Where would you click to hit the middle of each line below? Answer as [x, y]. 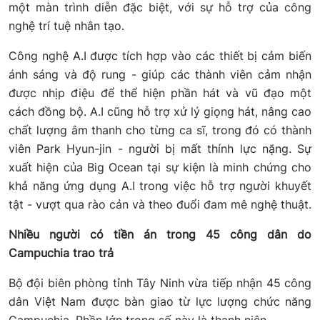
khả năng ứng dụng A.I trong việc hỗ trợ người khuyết [160, 186]
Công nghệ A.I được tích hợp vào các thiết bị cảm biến [160, 56]
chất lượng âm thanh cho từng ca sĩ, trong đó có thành [160, 130]
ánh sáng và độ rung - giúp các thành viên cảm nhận [160, 75]
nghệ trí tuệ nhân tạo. [68, 26]
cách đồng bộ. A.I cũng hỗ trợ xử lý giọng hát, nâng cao [160, 112]
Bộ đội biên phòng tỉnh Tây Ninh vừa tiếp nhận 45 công [160, 283]
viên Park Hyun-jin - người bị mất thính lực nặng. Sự [160, 149]
